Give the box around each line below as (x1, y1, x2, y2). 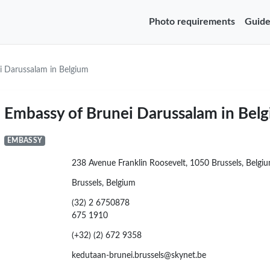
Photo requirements (149, 17, 236, 27)
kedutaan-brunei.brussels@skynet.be (72, 250, 206, 260)
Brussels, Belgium (72, 178, 136, 187)
